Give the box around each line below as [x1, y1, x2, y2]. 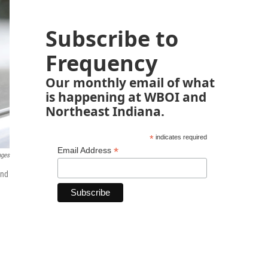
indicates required [153, 133, 207, 141]
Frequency [45, 48, 157, 78]
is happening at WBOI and [45, 88, 206, 105]
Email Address [57, 145, 114, 155]
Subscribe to [45, 24, 178, 53]
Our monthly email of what [45, 74, 215, 91]
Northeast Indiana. [45, 102, 165, 120]
